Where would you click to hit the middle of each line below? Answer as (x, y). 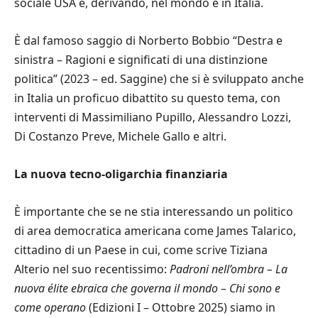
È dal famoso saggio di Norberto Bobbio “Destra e (148, 40)
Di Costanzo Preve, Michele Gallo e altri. (120, 136)
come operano (50, 307)
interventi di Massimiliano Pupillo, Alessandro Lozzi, (153, 117)
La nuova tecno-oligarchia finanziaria (121, 174)
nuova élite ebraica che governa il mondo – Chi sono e (147, 288)
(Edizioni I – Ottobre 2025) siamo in (181, 307)
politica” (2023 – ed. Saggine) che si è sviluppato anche (159, 78)
